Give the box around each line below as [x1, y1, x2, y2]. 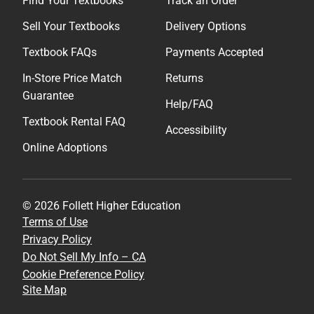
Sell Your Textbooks [22, 19, 120, 33]
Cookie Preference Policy [22, 267, 144, 281]
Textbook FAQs [22, 45, 97, 59]
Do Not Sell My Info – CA [22, 250, 146, 264]
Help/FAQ [165, 97, 213, 111]
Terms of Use [22, 214, 88, 228]
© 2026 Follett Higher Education [22, 198, 181, 212]
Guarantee [22, 88, 74, 102]
